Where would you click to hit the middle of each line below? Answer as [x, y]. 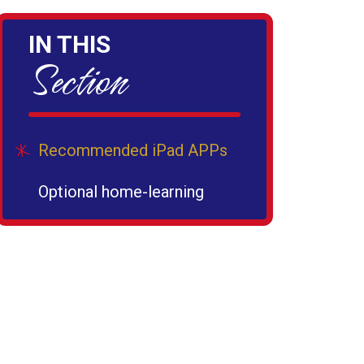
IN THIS [69, 44]
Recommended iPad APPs [132, 150]
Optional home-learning [121, 192]
